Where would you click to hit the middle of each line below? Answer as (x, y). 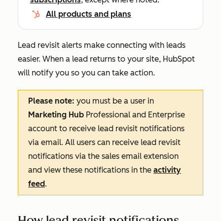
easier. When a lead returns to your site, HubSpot (106, 59)
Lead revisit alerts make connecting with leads (102, 45)
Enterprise (166, 115)
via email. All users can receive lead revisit (104, 142)
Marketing (47, 115)
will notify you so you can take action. (86, 73)
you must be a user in (115, 101)
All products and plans (89, 14)
